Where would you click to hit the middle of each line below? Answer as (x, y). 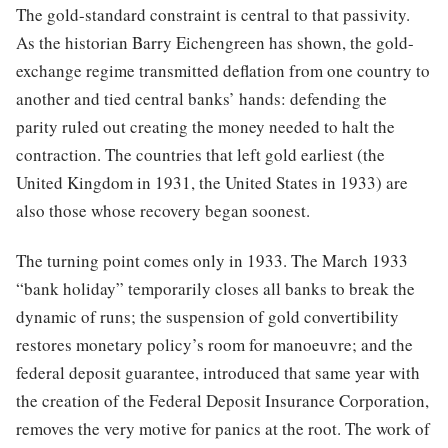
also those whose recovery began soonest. (163, 211)
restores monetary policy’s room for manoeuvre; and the (214, 345)
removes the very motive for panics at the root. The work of (223, 429)
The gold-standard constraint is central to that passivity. (213, 15)
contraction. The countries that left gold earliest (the (200, 155)
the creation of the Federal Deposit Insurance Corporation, (222, 401)
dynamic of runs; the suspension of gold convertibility (207, 317)
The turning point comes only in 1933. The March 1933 (212, 261)
